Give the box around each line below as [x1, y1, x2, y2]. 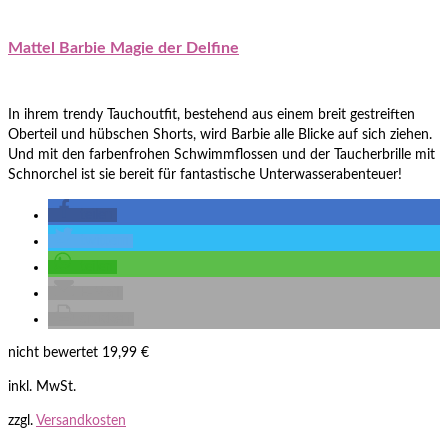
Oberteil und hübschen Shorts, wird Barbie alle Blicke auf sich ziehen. [8, 127, 432, 142]
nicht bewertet [8, 345, 98, 360]
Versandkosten [36, 413, 126, 428]
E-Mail [80, 285, 119, 300]
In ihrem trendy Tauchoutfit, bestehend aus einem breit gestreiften [8, 107, 415, 122]
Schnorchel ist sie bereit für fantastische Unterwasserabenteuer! [8, 167, 402, 182]
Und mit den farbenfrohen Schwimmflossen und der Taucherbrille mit [8, 147, 435, 162]
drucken [80, 311, 130, 326]
